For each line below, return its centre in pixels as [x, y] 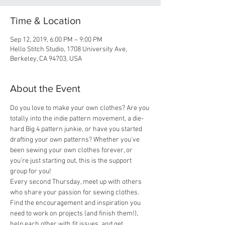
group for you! [31, 172]
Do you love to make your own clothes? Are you [80, 108]
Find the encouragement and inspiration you [76, 203]
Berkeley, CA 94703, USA [46, 59]
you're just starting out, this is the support [72, 161]
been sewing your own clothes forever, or [72, 150]
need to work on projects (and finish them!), [75, 214]
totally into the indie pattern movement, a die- [77, 119]
